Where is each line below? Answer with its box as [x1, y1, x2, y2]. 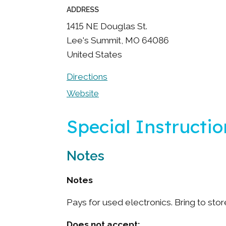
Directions [67, 72, 107, 82]
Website [67, 88, 99, 98]
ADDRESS [67, 6, 99, 14]
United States [67, 49, 122, 60]
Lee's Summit [67, 35, 121, 45]
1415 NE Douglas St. [67, 21, 147, 31]
